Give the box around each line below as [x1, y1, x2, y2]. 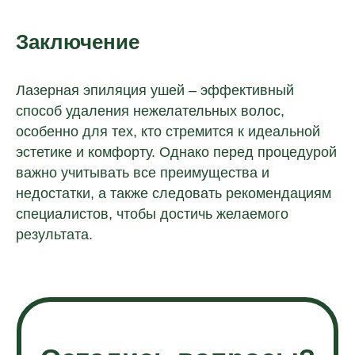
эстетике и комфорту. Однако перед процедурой [16, 143, 337, 160]
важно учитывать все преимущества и [16, 164, 269, 181]
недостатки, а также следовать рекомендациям [16, 185, 331, 201]
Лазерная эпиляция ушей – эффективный [16, 82, 294, 98]
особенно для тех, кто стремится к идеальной [16, 123, 320, 139]
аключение [29, 29, 139, 54]
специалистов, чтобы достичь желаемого [16, 205, 288, 222]
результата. [16, 226, 93, 242]
